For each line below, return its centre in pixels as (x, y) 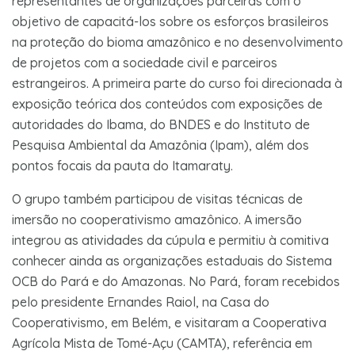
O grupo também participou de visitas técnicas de (157, 198)
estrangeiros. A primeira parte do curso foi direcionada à (177, 83)
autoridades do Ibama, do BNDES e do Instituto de (161, 124)
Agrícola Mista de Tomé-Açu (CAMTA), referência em (162, 343)
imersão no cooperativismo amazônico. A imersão (157, 219)
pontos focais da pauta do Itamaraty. (122, 165)
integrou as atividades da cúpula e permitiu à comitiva (170, 240)
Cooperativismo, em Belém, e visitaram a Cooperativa (169, 322)
